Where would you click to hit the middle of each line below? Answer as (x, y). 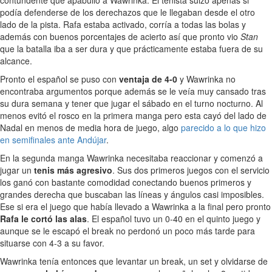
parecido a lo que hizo (223, 128)
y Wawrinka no (206, 79)
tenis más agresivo (73, 170)
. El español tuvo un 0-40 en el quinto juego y (174, 219)
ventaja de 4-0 (148, 79)
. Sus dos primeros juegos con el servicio (191, 170)
